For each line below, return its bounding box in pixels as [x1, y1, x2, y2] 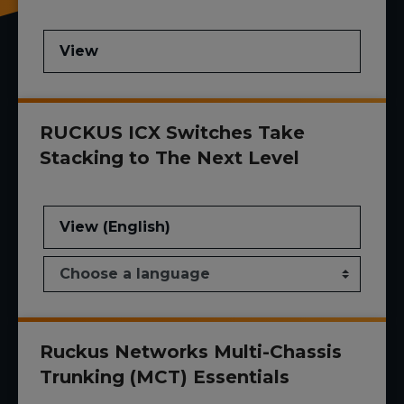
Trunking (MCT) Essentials [40, 366, 289, 389]
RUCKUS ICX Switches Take [40, 122, 305, 144]
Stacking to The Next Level [40, 147, 299, 170]
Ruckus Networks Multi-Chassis [40, 341, 342, 363]
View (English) [60, 218, 170, 236]
